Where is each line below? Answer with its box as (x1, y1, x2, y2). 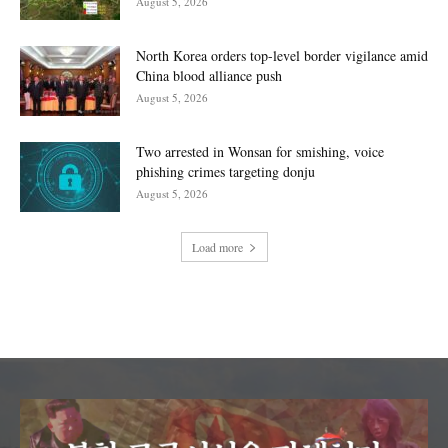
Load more (191, 238, 243, 255)
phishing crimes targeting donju (136, 161, 315, 181)
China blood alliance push (136, 65, 282, 85)
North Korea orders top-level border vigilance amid (136, 45, 428, 65)
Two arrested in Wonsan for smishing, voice (136, 141, 384, 161)
